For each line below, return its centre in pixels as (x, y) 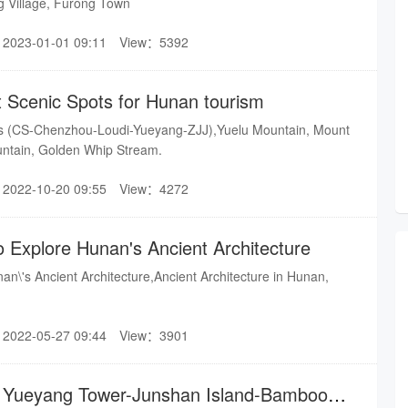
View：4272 (154, 189)
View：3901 (154, 335)
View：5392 (154, 42)
